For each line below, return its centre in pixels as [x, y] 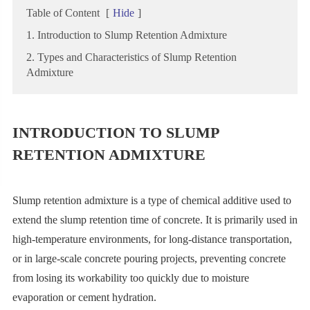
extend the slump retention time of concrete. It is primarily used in [155, 220]
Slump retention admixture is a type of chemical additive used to [152, 201]
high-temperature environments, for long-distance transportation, [152, 239]
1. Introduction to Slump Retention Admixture [126, 35]
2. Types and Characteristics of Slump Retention [131, 57]
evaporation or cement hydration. [84, 298]
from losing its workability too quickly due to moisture [130, 278]
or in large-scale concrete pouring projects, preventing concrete [149, 259]
